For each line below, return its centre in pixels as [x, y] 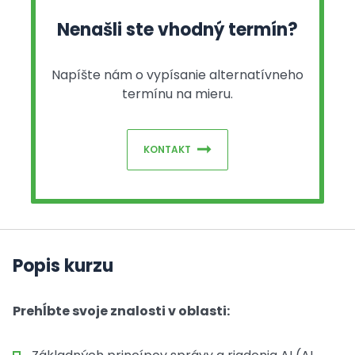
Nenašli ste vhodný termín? [177, 30]
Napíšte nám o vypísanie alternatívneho [177, 75]
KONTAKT [167, 149]
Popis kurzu [63, 266]
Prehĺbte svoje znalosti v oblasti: [121, 311]
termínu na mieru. [177, 94]
